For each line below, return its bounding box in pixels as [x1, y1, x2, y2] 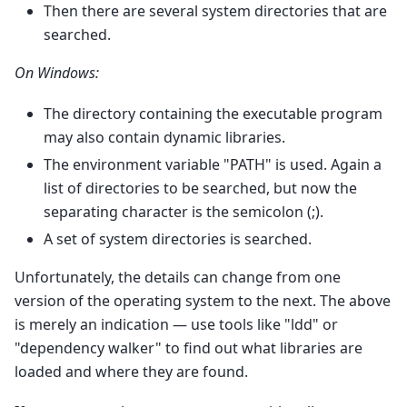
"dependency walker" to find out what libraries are [15, 337, 362, 358]
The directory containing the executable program [44, 103, 382, 124]
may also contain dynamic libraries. [44, 126, 285, 147]
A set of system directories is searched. [44, 228, 312, 249]
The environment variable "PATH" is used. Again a [44, 154, 382, 174]
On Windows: [15, 63, 99, 84]
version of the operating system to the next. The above [15, 290, 391, 311]
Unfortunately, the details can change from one [15, 266, 341, 287]
